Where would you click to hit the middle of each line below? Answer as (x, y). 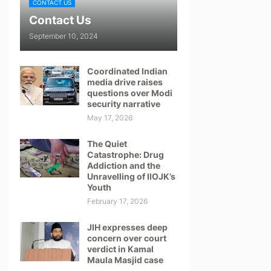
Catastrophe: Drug (125, 155)
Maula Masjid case (125, 260)
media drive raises (125, 82)
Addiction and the (123, 165)
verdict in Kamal (120, 249)
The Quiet (107, 144)
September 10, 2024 (63, 36)
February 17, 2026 (117, 201)
